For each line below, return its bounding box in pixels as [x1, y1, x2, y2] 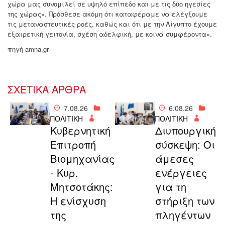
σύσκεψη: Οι [155, 137, 215, 152]
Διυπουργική [155, 123, 216, 138]
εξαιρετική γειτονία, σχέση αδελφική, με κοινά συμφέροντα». [8, 29, 212, 39]
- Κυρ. [50, 165, 78, 180]
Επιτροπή [50, 137, 96, 152]
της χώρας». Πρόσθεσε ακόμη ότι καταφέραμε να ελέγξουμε [8, 9, 207, 19]
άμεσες [155, 151, 194, 166]
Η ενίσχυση [50, 193, 106, 208]
